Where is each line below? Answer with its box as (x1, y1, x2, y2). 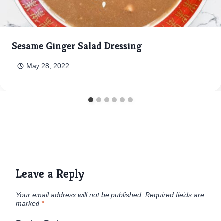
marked (16, 200, 41, 208)
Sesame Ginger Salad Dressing (12, 40, 142, 53)
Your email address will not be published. (16, 191, 143, 199)
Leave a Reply (16, 166, 84, 182)
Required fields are (145, 191, 204, 199)
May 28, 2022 (26, 62, 69, 70)
